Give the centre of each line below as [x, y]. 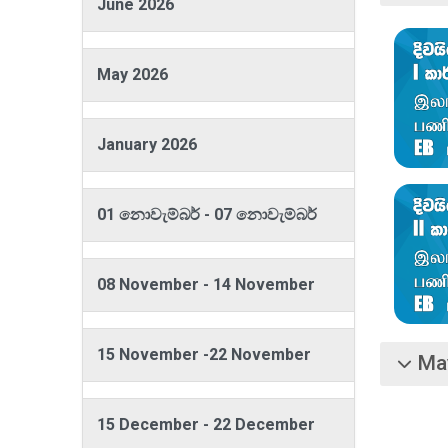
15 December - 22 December [206, 424]
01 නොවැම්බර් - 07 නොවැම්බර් [207, 214]
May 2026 [132, 74]
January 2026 [147, 144]
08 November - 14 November [206, 284]
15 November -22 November [204, 354]
